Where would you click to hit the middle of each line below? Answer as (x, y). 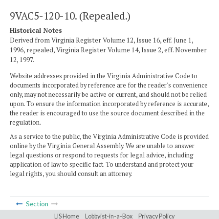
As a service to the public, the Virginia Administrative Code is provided (109, 136)
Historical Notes (36, 31)
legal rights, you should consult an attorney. (71, 174)
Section (37, 204)
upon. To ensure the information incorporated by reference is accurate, (109, 104)
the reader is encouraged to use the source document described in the (107, 113)
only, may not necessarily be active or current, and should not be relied (108, 94)
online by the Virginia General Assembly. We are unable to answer (102, 146)
